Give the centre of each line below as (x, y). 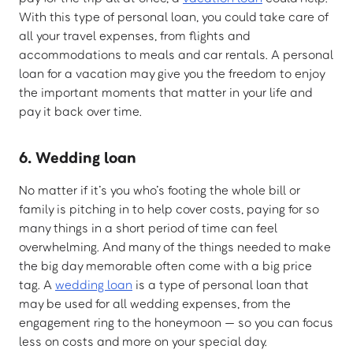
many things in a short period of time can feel (148, 228)
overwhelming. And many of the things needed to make (175, 247)
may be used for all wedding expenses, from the (155, 304)
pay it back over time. (80, 111)
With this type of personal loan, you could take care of (174, 17)
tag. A (37, 285)
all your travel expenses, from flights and (134, 36)
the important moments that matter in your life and (165, 93)
